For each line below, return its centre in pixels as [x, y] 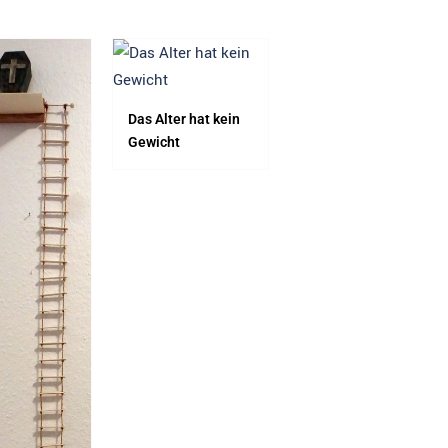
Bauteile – [338, 118]
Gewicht [154, 141]
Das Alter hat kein [184, 118]
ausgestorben [349, 141]
